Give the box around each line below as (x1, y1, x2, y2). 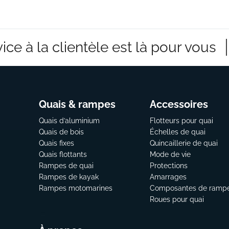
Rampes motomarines (38, 184, 112, 193)
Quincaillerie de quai (149, 139, 218, 148)
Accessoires (149, 98, 208, 111)
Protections (149, 162, 188, 170)
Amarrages (149, 173, 187, 181)
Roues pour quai (149, 195, 204, 204)
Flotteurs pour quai (149, 117, 213, 125)
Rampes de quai (38, 162, 94, 170)
